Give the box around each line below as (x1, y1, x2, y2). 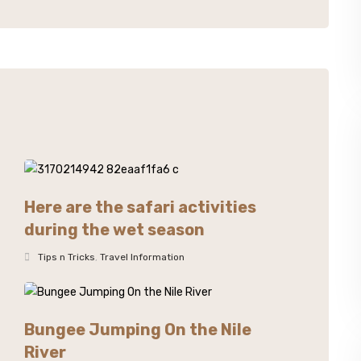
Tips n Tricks (38, 251, 96, 263)
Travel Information (100, 251, 185, 263)
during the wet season (24, 220, 205, 239)
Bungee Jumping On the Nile (24, 320, 252, 339)
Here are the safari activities (24, 197, 257, 217)
